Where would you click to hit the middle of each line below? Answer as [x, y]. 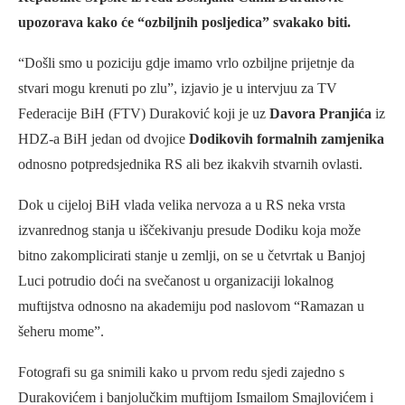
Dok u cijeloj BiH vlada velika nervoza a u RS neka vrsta [182, 204]
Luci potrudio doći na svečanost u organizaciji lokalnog [176, 280]
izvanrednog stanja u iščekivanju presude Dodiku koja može [189, 230]
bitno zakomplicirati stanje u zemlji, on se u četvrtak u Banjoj [192, 255]
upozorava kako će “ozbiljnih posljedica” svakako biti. [184, 22]
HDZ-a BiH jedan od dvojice [102, 138]
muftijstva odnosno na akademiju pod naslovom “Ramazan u [191, 306]
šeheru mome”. [61, 331]
